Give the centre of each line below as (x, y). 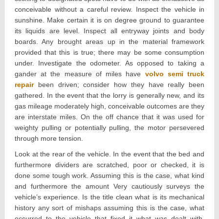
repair (24, 84)
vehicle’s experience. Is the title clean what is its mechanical (109, 197)
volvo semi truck (175, 74)
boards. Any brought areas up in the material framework (109, 41)
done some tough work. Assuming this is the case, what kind (109, 175)
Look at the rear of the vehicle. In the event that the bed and (109, 154)
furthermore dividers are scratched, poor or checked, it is (109, 164)
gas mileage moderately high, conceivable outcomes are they (109, 106)
